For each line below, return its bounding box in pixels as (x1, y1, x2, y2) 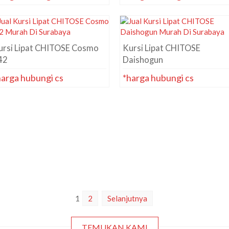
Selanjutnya (107, 194, 147, 203)
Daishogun (123, 55, 163, 65)
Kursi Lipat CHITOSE (123, 43, 200, 53)
